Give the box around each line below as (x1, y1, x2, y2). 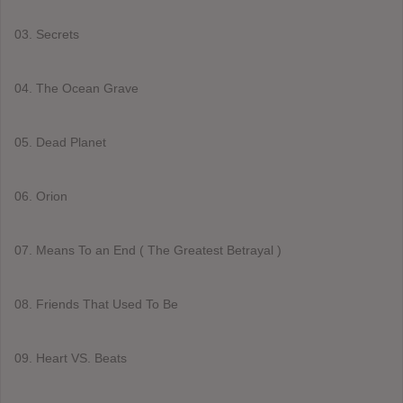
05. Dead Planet (14, 134, 106, 149)
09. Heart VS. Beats (14, 350, 127, 365)
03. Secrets (14, 26, 79, 41)
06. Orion (14, 188, 67, 203)
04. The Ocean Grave (14, 80, 139, 95)
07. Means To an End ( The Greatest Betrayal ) (14, 242, 282, 257)
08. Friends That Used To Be (14, 296, 178, 311)
